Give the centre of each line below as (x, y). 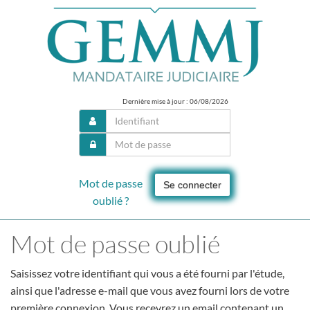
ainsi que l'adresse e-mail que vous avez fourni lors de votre (150, 290)
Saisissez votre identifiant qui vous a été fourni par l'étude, (147, 273)
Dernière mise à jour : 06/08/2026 (175, 101)
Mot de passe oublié (115, 243)
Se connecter (192, 184)
